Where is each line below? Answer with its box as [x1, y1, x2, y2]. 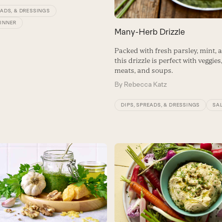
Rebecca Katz [124, 80, 167, 89]
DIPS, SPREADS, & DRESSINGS [121, 102, 200, 108]
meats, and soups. [114, 66, 173, 75]
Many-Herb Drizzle [114, 27, 185, 37]
